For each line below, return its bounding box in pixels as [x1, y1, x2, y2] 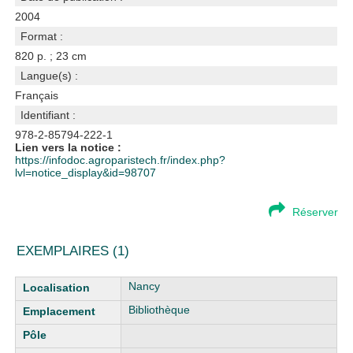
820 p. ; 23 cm [15, 50, 87, 62]
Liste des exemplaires [15, 277, 124, 289]
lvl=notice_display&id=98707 [15, 166, 157, 179]
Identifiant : [20, 109, 76, 121]
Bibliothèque [128, 303, 191, 316]
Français [15, 89, 59, 102]
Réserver [292, 206, 338, 218]
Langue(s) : [20, 69, 79, 82]
